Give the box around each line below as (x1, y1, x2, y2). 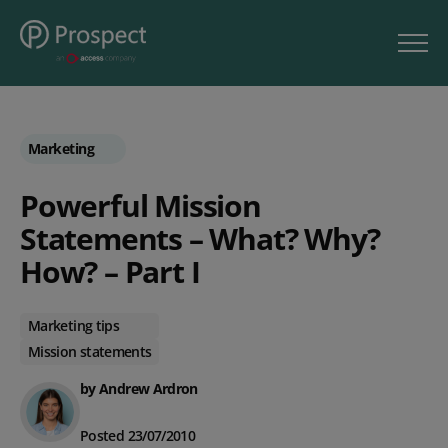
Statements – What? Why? (20, 217, 380, 259)
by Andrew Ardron (80, 378, 198, 398)
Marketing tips (28, 315, 120, 335)
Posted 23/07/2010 (80, 425, 196, 445)
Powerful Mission (20, 184, 261, 226)
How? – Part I (20, 250, 200, 292)
